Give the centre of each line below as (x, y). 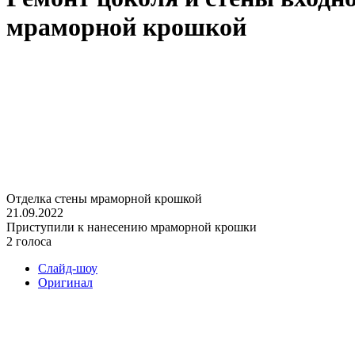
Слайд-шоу (68, 268)
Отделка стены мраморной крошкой (104, 198)
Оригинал (65, 282)
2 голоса (29, 241)
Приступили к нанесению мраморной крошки (132, 227)
